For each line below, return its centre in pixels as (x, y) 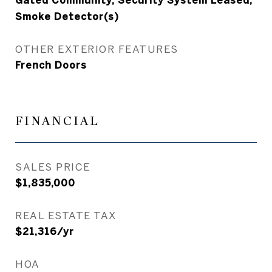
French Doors (51, 65)
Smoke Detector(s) (67, 16)
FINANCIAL (57, 121)
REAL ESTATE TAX (66, 215)
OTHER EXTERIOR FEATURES (97, 49)
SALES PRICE (53, 167)
